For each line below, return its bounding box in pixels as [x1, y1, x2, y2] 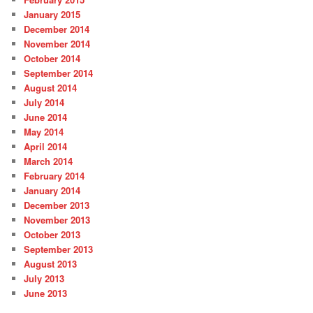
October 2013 [24, 228, 81, 242]
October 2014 [24, 52, 81, 66]
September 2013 [24, 242, 94, 256]
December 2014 [24, 22, 90, 36]
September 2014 [24, 66, 94, 80]
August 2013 [24, 257, 78, 271]
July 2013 [24, 272, 65, 286]
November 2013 [24, 213, 91, 227]
